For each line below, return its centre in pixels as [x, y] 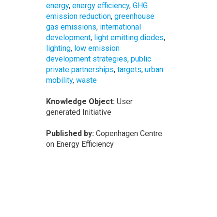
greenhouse [134, 16]
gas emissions [71, 27]
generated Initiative [78, 112]
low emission [97, 48]
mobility [59, 80]
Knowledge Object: [81, 101]
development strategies [86, 59]
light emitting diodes [129, 37]
